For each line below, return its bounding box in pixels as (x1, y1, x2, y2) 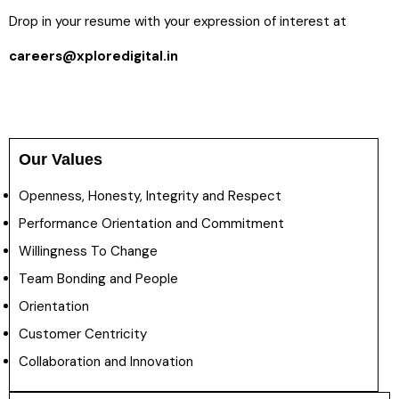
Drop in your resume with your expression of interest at (9, 12, 346, 30)
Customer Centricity (19, 325, 147, 343)
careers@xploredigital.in (9, 47, 178, 65)
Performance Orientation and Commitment (19, 215, 284, 232)
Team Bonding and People (19, 270, 178, 288)
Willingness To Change (19, 242, 158, 260)
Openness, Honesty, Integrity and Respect (19, 187, 281, 205)
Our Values (19, 151, 102, 168)
